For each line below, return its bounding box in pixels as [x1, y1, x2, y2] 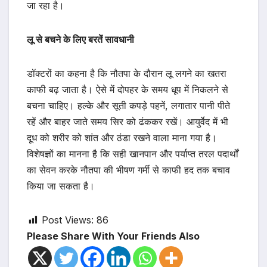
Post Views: [42, 213, 94, 226]
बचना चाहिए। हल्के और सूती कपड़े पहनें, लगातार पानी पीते [27, 99, 230, 111]
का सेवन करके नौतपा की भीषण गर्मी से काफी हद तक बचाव [27, 163, 230, 176]
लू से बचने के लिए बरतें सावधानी [27, 33, 134, 45]
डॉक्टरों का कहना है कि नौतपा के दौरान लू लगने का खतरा [27, 67, 226, 79]
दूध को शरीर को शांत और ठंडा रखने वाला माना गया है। [27, 131, 217, 144]
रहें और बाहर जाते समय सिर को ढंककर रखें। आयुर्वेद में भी [27, 115, 228, 128]
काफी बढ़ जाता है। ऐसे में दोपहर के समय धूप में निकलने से [27, 83, 228, 95]
